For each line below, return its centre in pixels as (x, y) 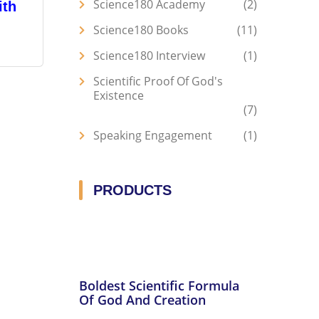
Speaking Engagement (153, 135)
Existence (119, 95)
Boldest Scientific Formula (159, 286)
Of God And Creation (142, 300)
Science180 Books (141, 30)
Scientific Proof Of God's (158, 81)
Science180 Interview (149, 56)
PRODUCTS (132, 190)
